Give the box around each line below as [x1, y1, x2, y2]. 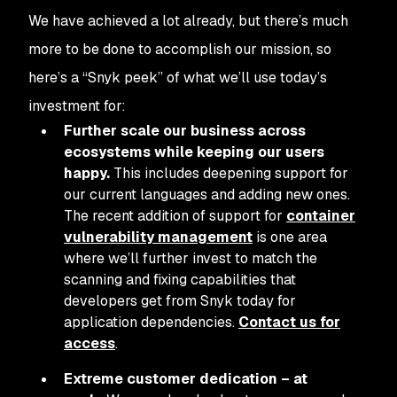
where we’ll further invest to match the [64, 249, 317, 268]
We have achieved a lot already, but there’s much [28, 12, 348, 30]
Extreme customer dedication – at [64, 370, 307, 388]
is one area [253, 228, 327, 246]
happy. [64, 164, 110, 183]
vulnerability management [64, 228, 253, 246]
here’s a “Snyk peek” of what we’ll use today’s [28, 68, 327, 87]
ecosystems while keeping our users [64, 143, 324, 161]
